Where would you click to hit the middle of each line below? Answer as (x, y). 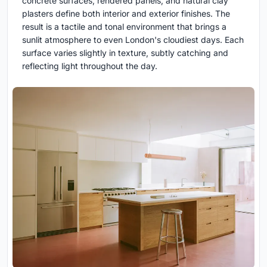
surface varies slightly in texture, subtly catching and (125, 53)
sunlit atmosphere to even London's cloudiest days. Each (133, 40)
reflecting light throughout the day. (90, 66)
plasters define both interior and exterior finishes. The (126, 14)
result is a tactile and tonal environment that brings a (124, 27)
